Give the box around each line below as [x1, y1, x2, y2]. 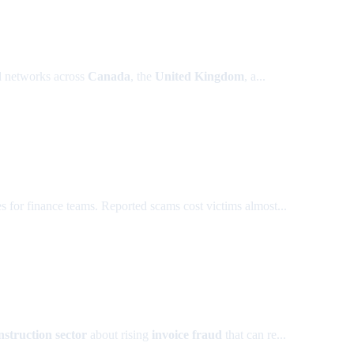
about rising [87, 328, 152, 342]
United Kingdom [155, 70, 244, 84]
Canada [88, 70, 130, 84]
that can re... [222, 328, 286, 342]
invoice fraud [152, 328, 222, 342]
